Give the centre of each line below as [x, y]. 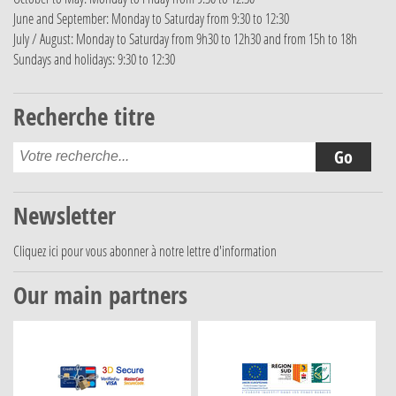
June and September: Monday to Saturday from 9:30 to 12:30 [151, 19]
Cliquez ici [36, 251]
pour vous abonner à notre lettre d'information [168, 251]
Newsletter [65, 216]
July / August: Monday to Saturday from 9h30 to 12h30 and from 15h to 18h [185, 39]
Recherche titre [84, 117]
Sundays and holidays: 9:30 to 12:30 [94, 60]
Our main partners [100, 295]
